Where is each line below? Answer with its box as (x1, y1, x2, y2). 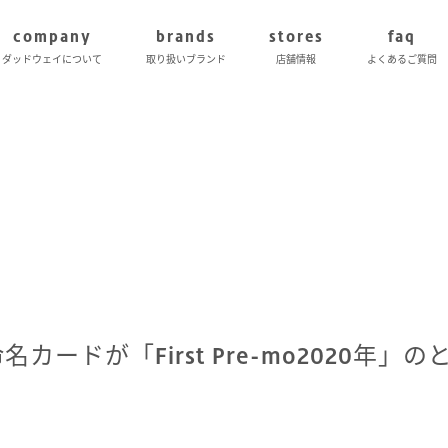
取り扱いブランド (145, 53, 226, 65)
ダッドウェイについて (2, 53, 103, 65)
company (12, 26, 92, 46)
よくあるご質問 (366, 53, 437, 65)
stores (268, 26, 324, 46)
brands (155, 26, 216, 46)
